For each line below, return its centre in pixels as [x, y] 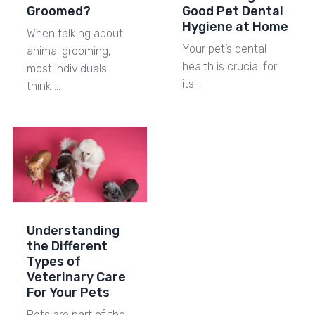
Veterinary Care [76, 277]
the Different [67, 246]
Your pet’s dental [224, 49]
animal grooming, [69, 51]
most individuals [66, 68]
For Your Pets [68, 293]
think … [43, 86]
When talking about [75, 33]
